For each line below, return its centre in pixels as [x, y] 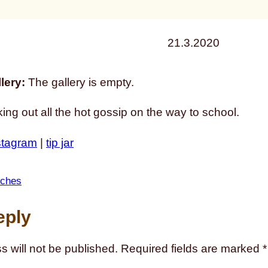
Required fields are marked [192, 248]
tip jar [60, 142]
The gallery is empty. [80, 83]
